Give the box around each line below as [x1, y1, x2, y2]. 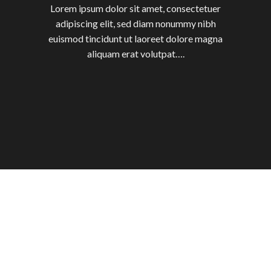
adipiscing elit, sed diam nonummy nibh [55, 18, 216, 30]
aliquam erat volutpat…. [87, 48, 184, 60]
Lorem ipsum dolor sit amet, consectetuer [50, 2, 221, 15]
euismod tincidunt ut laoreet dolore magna [48, 33, 223, 45]
